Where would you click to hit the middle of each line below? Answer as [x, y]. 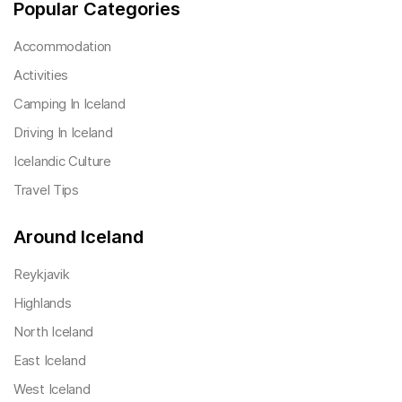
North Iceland [54, 331]
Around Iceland [79, 236]
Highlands [43, 302]
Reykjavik [42, 274]
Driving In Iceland [63, 132]
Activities [41, 74]
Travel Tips [46, 189]
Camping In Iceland [70, 103]
